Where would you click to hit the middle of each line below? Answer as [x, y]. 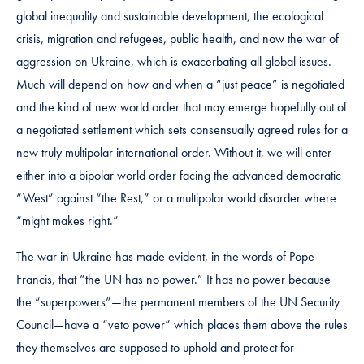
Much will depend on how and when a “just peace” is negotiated [180, 84]
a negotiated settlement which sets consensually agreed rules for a [182, 129]
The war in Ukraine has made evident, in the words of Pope [165, 256]
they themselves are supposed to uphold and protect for [155, 347]
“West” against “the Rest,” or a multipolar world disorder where [176, 197]
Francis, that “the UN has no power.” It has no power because [173, 279]
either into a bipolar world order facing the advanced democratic [179, 175]
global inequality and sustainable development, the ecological [170, 15]
